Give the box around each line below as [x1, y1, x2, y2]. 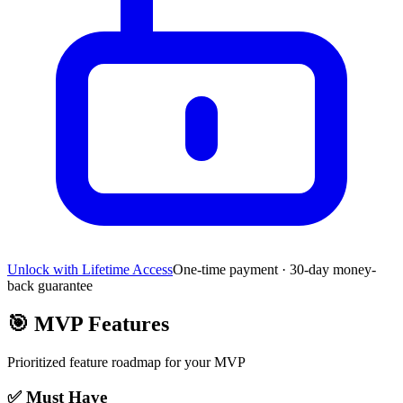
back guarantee [7, 278, 93, 294]
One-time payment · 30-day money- [173, 262, 376, 278]
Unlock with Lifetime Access [7, 262, 173, 278]
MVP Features [29, 312, 169, 336]
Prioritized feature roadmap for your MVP [7, 354, 246, 371]
